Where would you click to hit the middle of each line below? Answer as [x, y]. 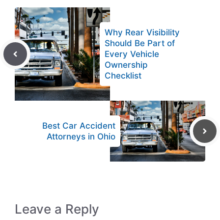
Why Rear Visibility [142, 32]
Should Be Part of [140, 43]
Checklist [123, 75]
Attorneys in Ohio [81, 136]
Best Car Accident [79, 125]
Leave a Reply [57, 209]
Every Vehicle [132, 54]
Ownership [126, 65]
